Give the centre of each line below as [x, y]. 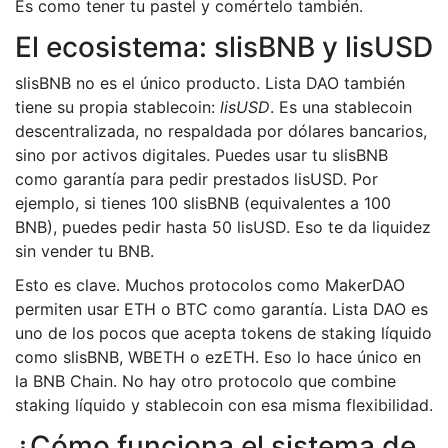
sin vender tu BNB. [84, 251]
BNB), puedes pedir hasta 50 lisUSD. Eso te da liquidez [223, 227]
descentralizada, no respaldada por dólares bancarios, [221, 131]
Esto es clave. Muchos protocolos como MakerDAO [210, 285]
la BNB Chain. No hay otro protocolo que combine [205, 381]
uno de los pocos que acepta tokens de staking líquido [223, 333]
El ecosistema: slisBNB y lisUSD [224, 47]
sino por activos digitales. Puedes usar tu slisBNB [201, 155]
